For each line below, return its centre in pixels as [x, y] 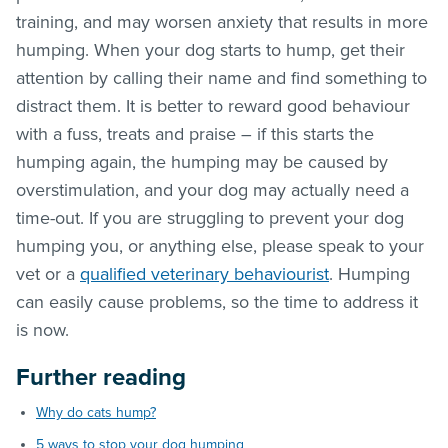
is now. [42, 329]
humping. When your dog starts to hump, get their [210, 49]
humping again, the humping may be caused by [202, 161]
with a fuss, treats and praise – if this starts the [195, 133]
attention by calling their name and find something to [221, 77]
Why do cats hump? [96, 412]
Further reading [101, 377]
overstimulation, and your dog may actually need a [212, 189]
